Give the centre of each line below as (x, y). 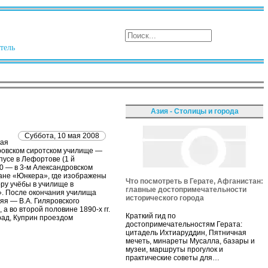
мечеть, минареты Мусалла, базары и (190, 241)
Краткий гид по (151, 216)
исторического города (165, 198)
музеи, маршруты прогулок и (174, 249)
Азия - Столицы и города (194, 111)
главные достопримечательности (186, 189)
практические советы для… (173, 258)
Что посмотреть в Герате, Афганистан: (194, 181)
